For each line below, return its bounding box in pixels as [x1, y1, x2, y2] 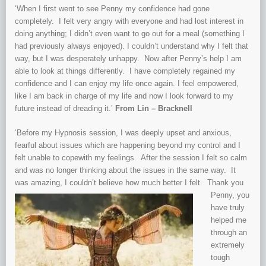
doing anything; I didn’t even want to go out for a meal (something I [15, 29, 245, 39]
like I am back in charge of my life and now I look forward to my [15, 91, 233, 101]
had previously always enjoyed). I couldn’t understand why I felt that [15, 42, 248, 51]
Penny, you [211, 191, 249, 200]
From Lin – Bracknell [115, 104, 192, 113]
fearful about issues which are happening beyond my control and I [15, 141, 240, 150]
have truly [211, 203, 245, 213]
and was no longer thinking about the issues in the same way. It [15, 166, 236, 175]
